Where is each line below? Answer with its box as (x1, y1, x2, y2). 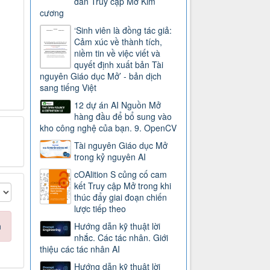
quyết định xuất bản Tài (74, 58, 164, 71)
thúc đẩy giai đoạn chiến (74, 191, 168, 204)
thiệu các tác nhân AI (40, 243, 121, 256)
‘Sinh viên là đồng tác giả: (74, 24, 172, 37)
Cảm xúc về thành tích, (74, 36, 163, 48)
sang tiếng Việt (40, 81, 97, 94)
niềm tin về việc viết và (74, 47, 161, 60)
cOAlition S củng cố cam (74, 168, 168, 181)
